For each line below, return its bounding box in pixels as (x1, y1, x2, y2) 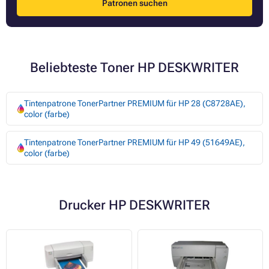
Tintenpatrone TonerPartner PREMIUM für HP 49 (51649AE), (23, 138, 245, 148)
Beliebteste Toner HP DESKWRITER (30, 60, 239, 76)
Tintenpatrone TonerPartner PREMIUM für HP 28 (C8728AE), (23, 98, 246, 109)
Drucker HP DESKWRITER (59, 198, 210, 213)
